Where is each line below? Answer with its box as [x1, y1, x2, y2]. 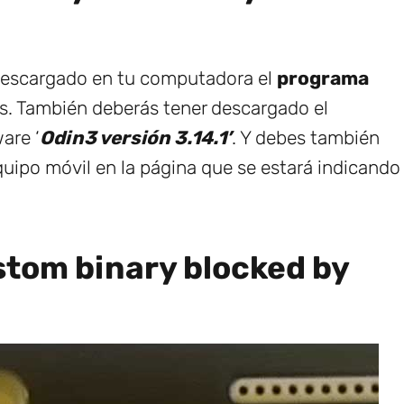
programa [277, 66, 369, 89]
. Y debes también [232, 125, 380, 149]
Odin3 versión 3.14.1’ [40, 125, 232, 149]
